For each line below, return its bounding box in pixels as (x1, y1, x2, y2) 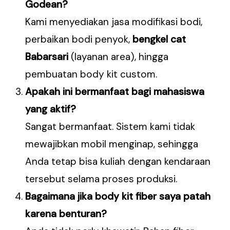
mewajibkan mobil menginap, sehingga (25, 138, 199, 151)
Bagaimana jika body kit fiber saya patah (25, 190, 211, 203)
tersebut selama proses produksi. (25, 172, 178, 186)
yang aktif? (25, 103, 76, 116)
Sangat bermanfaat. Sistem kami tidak (25, 120, 196, 133)
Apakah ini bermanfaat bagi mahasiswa (25, 85, 205, 99)
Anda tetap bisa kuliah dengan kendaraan (25, 155, 211, 168)
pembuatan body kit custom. (25, 68, 158, 81)
